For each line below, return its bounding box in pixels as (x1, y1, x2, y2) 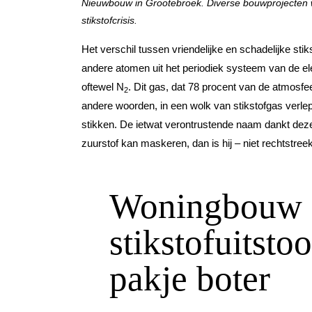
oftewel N (81, 81, 124, 93)
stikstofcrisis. (81, 15, 137, 26)
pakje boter (109, 259, 270, 299)
